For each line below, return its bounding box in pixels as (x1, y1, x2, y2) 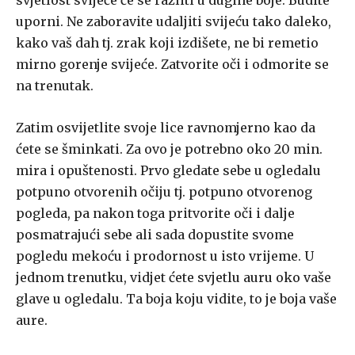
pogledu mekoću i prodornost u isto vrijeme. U (16, 248, 314, 265)
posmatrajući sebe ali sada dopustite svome (16, 227, 294, 243)
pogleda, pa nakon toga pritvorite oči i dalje (16, 205, 295, 222)
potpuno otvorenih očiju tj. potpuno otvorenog (16, 184, 312, 200)
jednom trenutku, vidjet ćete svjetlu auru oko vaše (16, 269, 331, 286)
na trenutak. (16, 78, 94, 94)
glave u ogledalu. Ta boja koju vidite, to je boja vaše (16, 291, 337, 307)
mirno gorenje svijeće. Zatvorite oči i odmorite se (16, 56, 329, 73)
